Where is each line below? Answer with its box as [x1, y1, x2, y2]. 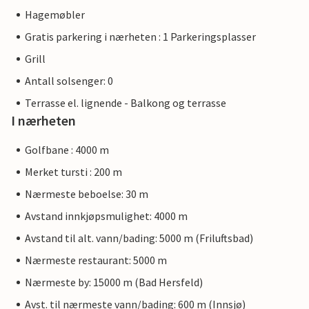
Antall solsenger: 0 [25, 74, 113, 88]
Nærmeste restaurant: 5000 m [25, 253, 167, 268]
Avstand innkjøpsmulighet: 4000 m [25, 209, 188, 223]
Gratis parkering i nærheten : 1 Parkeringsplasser [25, 30, 256, 44]
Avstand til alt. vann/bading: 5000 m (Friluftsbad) [25, 231, 253, 246]
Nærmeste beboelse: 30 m [25, 187, 148, 201]
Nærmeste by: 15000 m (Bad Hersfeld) [25, 275, 203, 290]
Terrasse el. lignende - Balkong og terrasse [25, 96, 226, 110]
